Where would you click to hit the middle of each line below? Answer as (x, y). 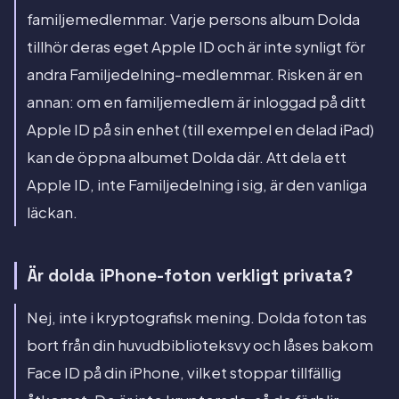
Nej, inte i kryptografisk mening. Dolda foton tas (197, 318)
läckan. (52, 212)
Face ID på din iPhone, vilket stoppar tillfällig (184, 373)
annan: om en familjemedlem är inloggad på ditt (196, 102)
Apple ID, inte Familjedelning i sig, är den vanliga (197, 184)
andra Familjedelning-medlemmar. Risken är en (195, 74)
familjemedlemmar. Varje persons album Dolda (193, 19)
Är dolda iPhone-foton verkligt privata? (190, 275)
